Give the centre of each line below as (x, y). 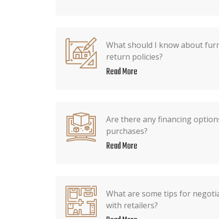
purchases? (127, 131)
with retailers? (132, 205)
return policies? (134, 56)
